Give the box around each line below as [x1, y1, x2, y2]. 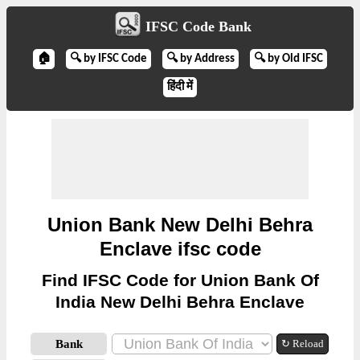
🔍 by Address [166, 53, 235, 65]
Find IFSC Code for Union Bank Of [41, 271, 319, 289]
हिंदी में [167, 81, 193, 93]
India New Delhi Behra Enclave [55, 292, 305, 311]
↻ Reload [281, 337, 324, 350]
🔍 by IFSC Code [70, 53, 147, 65]
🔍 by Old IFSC [254, 53, 323, 65]
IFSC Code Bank [145, 18, 252, 35]
